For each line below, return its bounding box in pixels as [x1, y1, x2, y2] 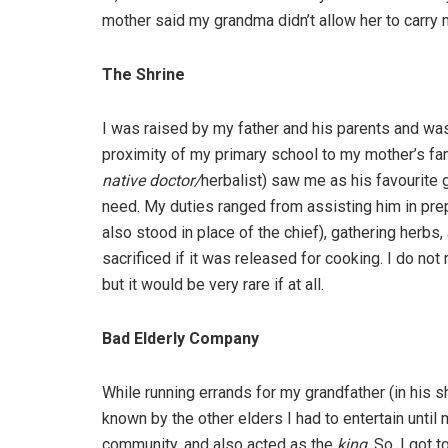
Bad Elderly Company [102, 329, 259, 349]
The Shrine [102, 65, 185, 85]
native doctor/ [102, 171, 201, 191]
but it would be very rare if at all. [102, 275, 324, 295]
